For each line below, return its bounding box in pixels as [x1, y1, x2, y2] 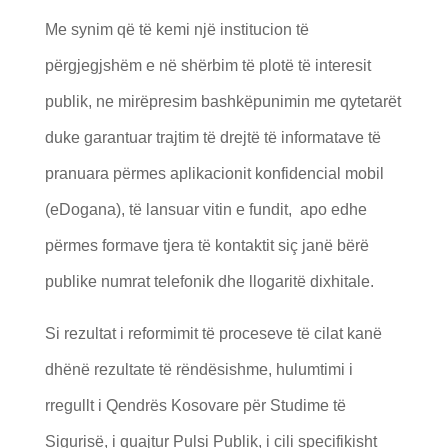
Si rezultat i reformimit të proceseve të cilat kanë [44, 324, 382, 342]
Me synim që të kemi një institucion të [44, 20, 309, 38]
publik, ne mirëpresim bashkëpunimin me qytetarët [44, 92, 401, 110]
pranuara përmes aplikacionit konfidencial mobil [44, 164, 384, 182]
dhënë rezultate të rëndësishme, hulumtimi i [44, 360, 353, 378]
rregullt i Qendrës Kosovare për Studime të [44, 396, 346, 414]
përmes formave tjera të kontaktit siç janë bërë [44, 236, 369, 254]
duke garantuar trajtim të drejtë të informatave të [44, 128, 381, 146]
